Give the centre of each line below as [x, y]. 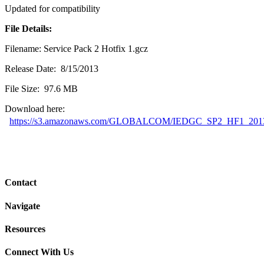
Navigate [22, 206]
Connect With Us [39, 252]
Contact [21, 183]
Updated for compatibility [52, 9]
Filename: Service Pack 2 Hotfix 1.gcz [76, 49]
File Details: [28, 29]
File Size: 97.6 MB [41, 89]
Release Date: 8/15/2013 [52, 69]
